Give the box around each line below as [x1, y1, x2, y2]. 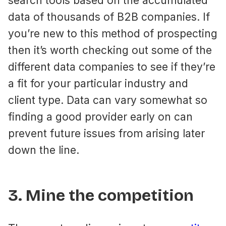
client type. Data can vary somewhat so [8, 94, 207, 107]
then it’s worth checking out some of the [8, 44, 212, 57]
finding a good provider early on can [8, 110, 193, 124]
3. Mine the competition [8, 186, 194, 206]
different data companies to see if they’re [8, 61, 215, 74]
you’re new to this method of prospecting [8, 27, 217, 40]
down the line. [8, 144, 79, 157]
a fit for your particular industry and [8, 77, 188, 90]
